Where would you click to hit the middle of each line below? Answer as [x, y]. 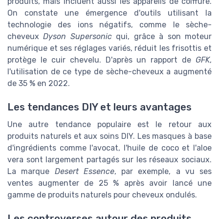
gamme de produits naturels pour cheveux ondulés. [102, 195]
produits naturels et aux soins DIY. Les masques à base [109, 136]
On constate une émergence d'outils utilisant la [109, 13]
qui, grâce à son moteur [162, 36]
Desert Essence [84, 172]
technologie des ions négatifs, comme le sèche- [109, 24]
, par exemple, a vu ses [163, 172]
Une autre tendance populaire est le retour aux [109, 125]
